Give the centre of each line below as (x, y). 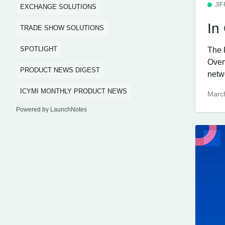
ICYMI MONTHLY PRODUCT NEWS (74, 91)
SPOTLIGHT (39, 49)
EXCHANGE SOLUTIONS (58, 7)
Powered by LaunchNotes (51, 109)
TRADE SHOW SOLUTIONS (62, 28)
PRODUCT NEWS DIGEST (60, 70)
